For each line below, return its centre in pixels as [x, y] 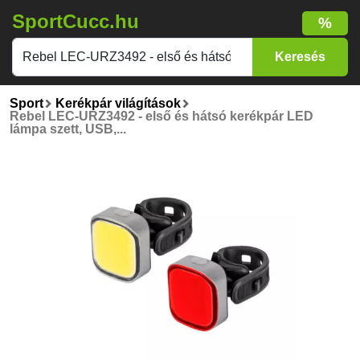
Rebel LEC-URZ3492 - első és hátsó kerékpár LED [162, 116]
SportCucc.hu [76, 21]
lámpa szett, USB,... [68, 129]
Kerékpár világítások [118, 103]
